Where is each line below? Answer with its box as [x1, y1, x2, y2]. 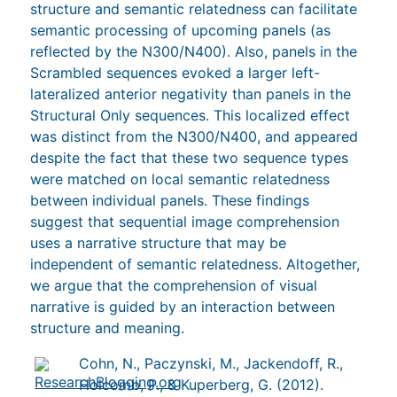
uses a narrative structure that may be [30, 233, 287, 252]
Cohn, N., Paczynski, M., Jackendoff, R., [79, 354, 344, 372]
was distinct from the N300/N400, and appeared [30, 127, 359, 145]
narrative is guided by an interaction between [30, 297, 336, 315]
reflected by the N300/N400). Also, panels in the [30, 42, 358, 60]
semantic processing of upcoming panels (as [30, 20, 331, 39]
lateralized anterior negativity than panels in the [30, 84, 352, 103]
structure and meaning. [30, 318, 185, 337]
